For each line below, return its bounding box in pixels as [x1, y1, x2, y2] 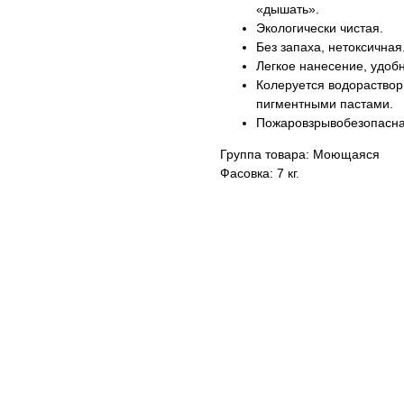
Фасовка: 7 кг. [220, 166, 299, 180]
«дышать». [256, 2, 319, 16]
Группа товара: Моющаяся [220, 147, 380, 161]
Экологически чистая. [256, 21, 383, 35]
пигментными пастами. [256, 96, 393, 111]
